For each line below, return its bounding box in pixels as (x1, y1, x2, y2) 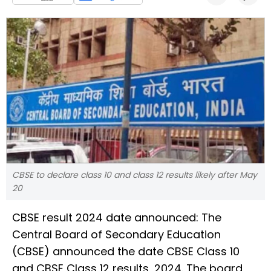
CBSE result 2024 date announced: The (12, 209, 221, 225)
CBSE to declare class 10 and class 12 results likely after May (12, 168, 257, 181)
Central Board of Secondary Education (12, 226, 221, 242)
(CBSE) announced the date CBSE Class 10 (12, 243, 240, 259)
